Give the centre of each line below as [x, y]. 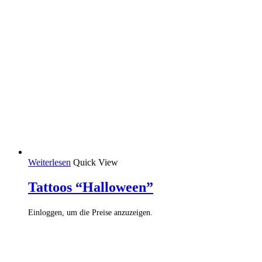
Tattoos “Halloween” [91, 187]
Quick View [96, 162]
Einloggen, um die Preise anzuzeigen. [90, 212]
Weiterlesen [49, 162]
